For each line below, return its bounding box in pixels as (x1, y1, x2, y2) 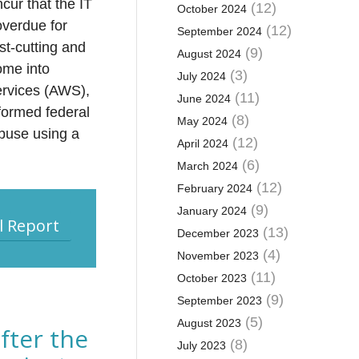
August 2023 (176, 317, 241, 329)
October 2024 (176, 2, 247, 15)
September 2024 (176, 25, 262, 38)
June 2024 (176, 92, 231, 105)
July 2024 (176, 70, 226, 83)
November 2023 (176, 249, 259, 262)
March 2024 (176, 159, 238, 172)
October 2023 (176, 272, 247, 284)
